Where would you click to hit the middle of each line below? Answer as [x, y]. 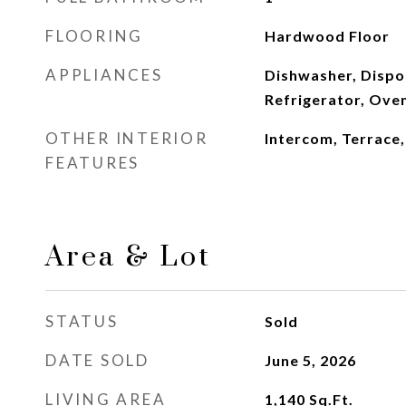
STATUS [82, 321]
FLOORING [94, 36]
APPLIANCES [104, 75]
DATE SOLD [97, 360]
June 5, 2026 [310, 360]
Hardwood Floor [327, 36]
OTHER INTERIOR [127, 138]
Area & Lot [128, 257]
